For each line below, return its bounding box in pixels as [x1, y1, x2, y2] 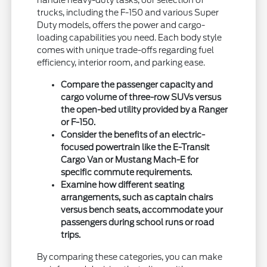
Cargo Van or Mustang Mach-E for [61, 155, 199, 165]
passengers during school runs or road [61, 218, 215, 228]
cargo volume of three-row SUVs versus [61, 92, 222, 103]
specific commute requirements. [61, 167, 193, 178]
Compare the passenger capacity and [61, 80, 213, 90]
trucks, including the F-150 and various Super [37, 8, 219, 18]
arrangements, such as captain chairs [61, 193, 213, 203]
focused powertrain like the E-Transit [61, 142, 210, 153]
